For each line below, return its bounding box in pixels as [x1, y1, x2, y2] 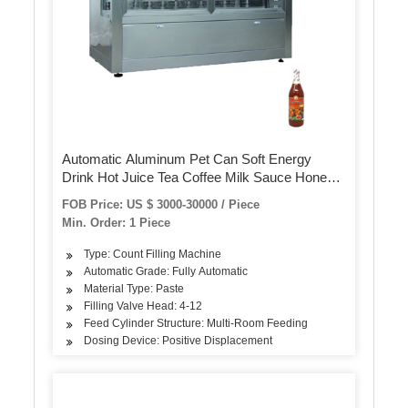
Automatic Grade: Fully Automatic [84, 265, 249, 279]
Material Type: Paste [84, 282, 185, 296]
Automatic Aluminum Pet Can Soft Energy [62, 151, 312, 168]
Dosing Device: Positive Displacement [84, 334, 273, 348]
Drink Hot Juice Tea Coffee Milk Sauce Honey [62, 169, 335, 186]
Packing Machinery [62, 206, 178, 222]
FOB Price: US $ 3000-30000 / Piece [62, 198, 260, 212]
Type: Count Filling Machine [84, 248, 222, 261]
